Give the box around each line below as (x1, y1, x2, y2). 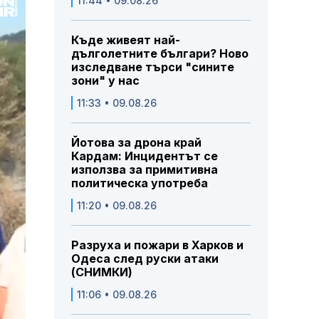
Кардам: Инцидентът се (71, 149, 218, 164)
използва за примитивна (71, 162, 218, 177)
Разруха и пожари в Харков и (71, 238, 244, 253)
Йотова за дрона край (71, 135, 202, 150)
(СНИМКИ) (71, 265, 132, 280)
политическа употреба (71, 176, 208, 191)
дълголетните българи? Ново (71, 46, 249, 61)
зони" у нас (71, 73, 140, 88)
